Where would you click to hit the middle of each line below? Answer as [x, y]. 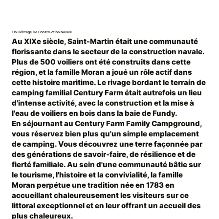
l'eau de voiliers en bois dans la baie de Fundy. [94, 113]
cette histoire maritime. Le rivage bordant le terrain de [109, 83]
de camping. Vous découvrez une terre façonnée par [107, 144]
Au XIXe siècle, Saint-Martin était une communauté [105, 42]
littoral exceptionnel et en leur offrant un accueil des [106, 206]
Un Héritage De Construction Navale [42, 32]
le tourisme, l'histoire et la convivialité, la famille [97, 175]
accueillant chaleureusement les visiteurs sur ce [100, 196]
